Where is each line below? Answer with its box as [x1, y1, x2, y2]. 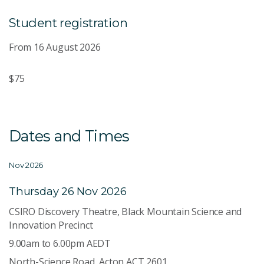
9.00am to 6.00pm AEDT [9, 236, 111, 250]
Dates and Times [9, 126, 130, 145]
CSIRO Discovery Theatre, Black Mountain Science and [9, 204, 242, 218]
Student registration [9, 15, 128, 30]
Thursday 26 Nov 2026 [9, 184, 127, 198]
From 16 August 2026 [9, 40, 101, 54]
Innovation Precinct [9, 218, 93, 232]
